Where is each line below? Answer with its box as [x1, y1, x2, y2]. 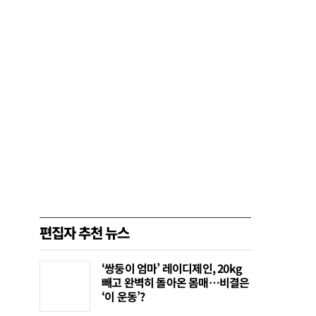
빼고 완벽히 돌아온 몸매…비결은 [102, 274, 250, 291]
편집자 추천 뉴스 [39, 222, 129, 243]
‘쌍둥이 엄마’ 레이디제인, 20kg [102, 260, 242, 277]
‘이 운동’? [102, 288, 145, 305]
